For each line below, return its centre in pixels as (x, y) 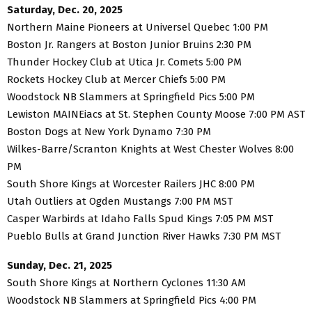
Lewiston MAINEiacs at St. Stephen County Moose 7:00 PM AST (156, 114)
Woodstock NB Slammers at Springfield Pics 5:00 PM (131, 96)
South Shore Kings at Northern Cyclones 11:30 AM (126, 282)
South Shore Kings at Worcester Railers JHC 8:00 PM (131, 184)
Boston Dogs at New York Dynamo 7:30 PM (109, 131)
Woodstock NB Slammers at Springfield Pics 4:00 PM (132, 300)
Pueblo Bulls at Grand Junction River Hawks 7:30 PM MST (144, 236)
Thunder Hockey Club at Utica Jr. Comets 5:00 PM (124, 62)
